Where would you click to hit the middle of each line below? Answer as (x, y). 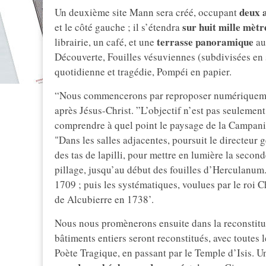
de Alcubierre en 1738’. (104, 199)
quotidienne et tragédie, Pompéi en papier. (143, 72)
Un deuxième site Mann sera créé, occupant (147, 12)
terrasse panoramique (205, 42)
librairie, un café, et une (106, 42)
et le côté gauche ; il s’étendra (117, 27)
